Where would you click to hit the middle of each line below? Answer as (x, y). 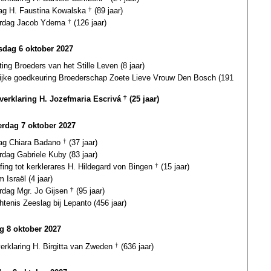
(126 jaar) (89, 22)
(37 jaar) (82, 142)
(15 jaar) (174, 166)
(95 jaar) (89, 191)
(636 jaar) (136, 246)
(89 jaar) (107, 10)
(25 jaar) (143, 99)
